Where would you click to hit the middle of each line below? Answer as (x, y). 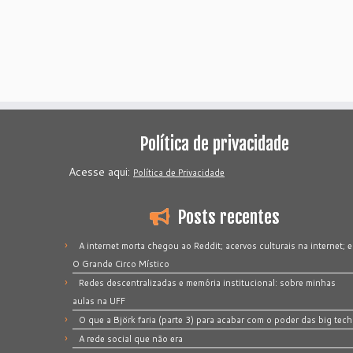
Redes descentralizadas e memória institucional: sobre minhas (207, 282)
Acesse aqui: (101, 171)
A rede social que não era (131, 338)
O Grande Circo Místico (121, 264)
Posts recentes (228, 217)
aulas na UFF (99, 301)
